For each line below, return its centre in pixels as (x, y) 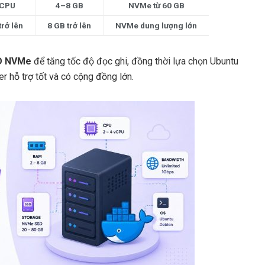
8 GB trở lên (69, 25)
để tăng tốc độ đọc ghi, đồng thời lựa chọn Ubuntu (135, 61)
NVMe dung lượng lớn (156, 25)
